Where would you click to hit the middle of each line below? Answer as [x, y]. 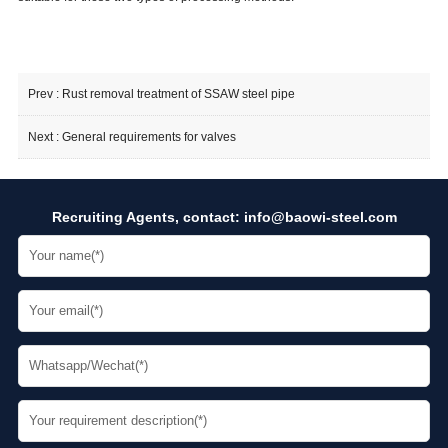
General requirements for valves [148, 137]
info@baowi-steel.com [320, 217]
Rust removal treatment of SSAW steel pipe [178, 94]
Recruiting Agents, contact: [147, 217]
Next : [44, 137]
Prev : [44, 94]
